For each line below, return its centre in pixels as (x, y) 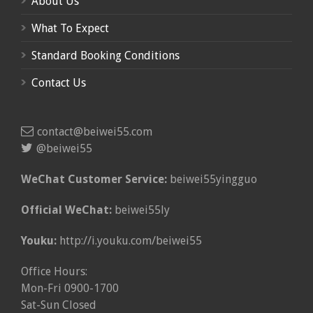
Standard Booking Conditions (105, 55)
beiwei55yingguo (212, 179)
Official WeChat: (68, 210)
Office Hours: (54, 271)
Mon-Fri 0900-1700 (70, 288)
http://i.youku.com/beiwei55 (129, 240)
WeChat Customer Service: (94, 179)
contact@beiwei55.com (95, 131)
